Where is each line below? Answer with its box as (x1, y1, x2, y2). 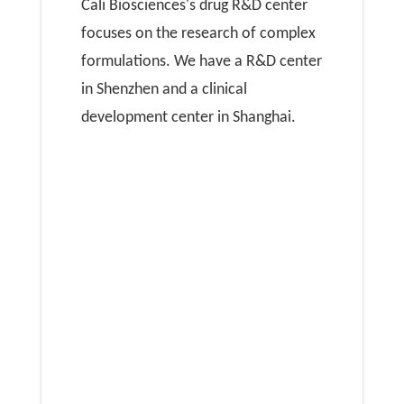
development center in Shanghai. (81, 110, 296, 126)
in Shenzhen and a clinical (81, 82, 247, 98)
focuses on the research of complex (81, 26, 316, 42)
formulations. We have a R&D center (81, 54, 322, 70)
